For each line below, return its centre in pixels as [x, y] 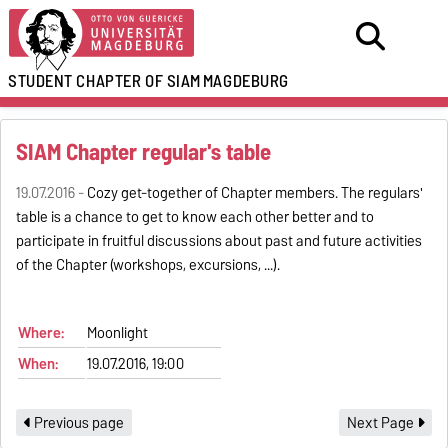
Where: [41, 333]
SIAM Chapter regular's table [144, 152]
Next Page [381, 422]
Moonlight [118, 333]
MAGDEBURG [245, 81]
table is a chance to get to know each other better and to [195, 217]
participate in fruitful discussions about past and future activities [219, 241]
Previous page [78, 422]
